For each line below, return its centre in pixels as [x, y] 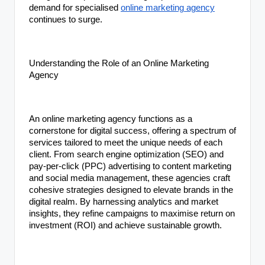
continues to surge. [66, 19]
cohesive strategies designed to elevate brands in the [131, 190]
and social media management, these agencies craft [130, 178]
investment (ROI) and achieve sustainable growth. [125, 225]
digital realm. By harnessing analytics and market [124, 201]
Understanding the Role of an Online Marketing [119, 63]
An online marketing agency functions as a [111, 119]
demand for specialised [75, 7]
